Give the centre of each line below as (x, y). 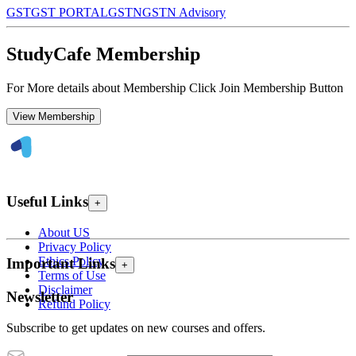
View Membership (54, 116)
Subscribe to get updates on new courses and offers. (136, 327)
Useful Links (47, 201)
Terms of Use (72, 276)
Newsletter (40, 296)
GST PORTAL (70, 13)
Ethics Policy (71, 261)
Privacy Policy (75, 247)
